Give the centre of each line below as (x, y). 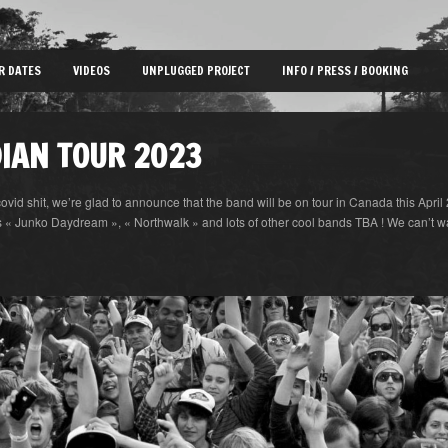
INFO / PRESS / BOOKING (345, 70)
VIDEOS (91, 70)
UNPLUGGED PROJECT (196, 70)
